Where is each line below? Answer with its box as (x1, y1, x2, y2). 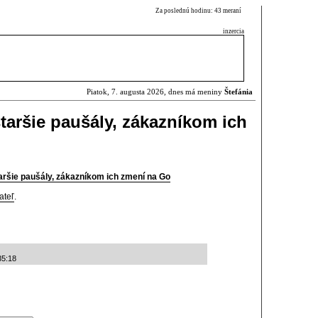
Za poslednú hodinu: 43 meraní (155, 7, 244, 14)
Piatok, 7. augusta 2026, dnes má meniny (87, 88, 224, 96)
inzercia (223, 28, 244, 35)
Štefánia (224, 88, 253, 96)
